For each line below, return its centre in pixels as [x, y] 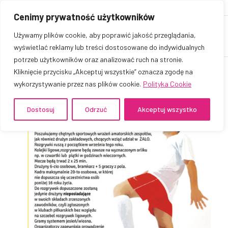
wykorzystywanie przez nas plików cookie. [77, 84]
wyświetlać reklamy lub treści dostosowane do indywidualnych [109, 47]
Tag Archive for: [55, 102]
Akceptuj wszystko [167, 109]
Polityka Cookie [167, 84]
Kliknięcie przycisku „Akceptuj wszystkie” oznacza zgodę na [103, 72]
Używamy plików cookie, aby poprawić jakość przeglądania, [105, 35]
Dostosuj [41, 109]
